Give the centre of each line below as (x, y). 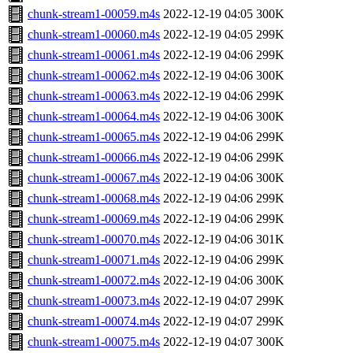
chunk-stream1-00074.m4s (94, 321)
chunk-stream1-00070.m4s (94, 240)
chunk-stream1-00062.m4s (94, 76)
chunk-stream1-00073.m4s (94, 301)
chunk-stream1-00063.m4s (94, 96)
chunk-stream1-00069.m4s (94, 219)
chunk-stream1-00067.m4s (94, 178)
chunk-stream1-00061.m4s (94, 55)
